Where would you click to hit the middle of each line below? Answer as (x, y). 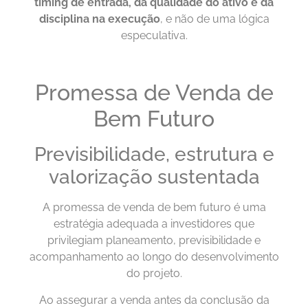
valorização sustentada (154, 177)
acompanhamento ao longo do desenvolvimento (154, 257)
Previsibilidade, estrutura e (154, 155)
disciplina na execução (99, 19)
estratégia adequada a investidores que (154, 224)
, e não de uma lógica (214, 19)
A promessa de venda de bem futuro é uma (154, 208)
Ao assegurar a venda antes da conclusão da (154, 300)
